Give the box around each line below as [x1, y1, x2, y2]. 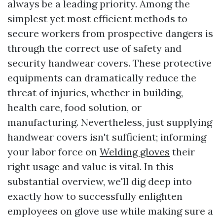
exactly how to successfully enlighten [7, 190, 183, 202]
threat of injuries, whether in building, [7, 86, 183, 99]
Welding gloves [100, 146, 170, 158]
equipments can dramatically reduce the [7, 72, 196, 84]
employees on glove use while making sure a [7, 205, 213, 217]
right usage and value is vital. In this [7, 160, 174, 173]
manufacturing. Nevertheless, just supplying [7, 116, 212, 128]
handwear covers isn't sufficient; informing [7, 131, 206, 143]
